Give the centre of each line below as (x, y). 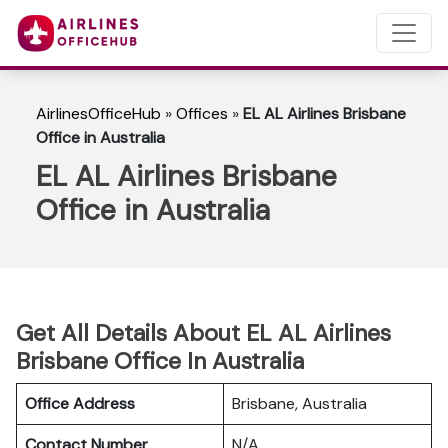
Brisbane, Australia (299, 403)
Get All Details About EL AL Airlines (203, 333)
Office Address (80, 403)
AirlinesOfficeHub (98, 113)
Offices (202, 113)
